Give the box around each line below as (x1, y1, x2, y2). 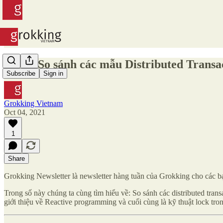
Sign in (43, 70, 63, 78)
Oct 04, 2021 (4, 108, 45, 116)
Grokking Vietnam (4, 99, 63, 108)
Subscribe (6, 70, 35, 78)
